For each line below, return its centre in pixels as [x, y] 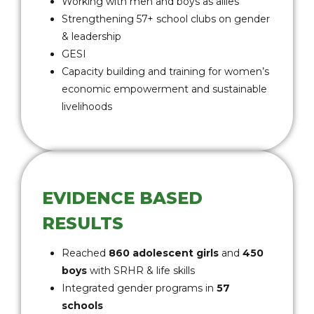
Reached [85, 253]
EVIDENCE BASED [122, 198]
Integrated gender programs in [139, 288]
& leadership [91, 36]
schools [82, 306]
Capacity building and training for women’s [165, 71]
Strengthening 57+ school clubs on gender [166, 19]
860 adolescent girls [164, 253]
